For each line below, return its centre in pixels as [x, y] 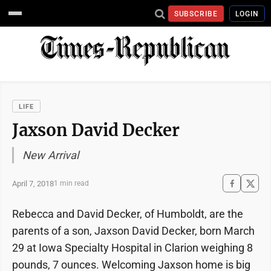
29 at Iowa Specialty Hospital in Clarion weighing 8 [132, 248]
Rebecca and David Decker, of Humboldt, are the [128, 214]
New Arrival [51, 155]
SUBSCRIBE [196, 14]
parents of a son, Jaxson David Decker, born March [133, 231]
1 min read [71, 183]
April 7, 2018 [33, 183]
